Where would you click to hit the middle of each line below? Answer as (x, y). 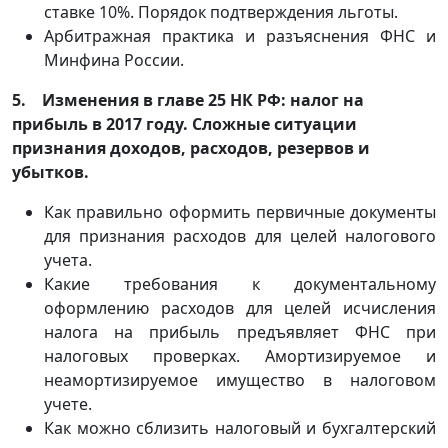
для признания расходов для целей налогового (240, 236)
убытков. (50, 172)
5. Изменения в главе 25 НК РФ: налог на (188, 100)
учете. (68, 404)
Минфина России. (114, 60)
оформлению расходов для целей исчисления (240, 308)
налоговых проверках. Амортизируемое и (240, 356)
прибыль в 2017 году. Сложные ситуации (184, 124)
